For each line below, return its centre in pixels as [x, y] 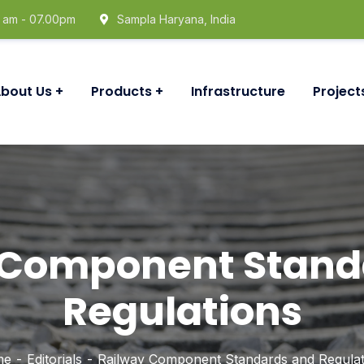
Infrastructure [238, 91]
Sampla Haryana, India [176, 19]
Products [121, 91]
